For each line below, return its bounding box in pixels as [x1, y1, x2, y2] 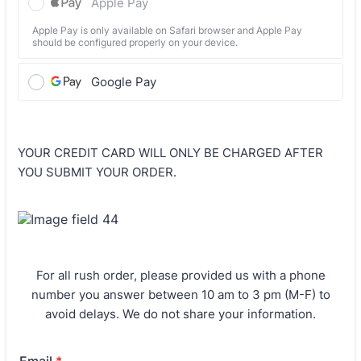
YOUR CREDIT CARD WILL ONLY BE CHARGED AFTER [18, 144, 323, 160]
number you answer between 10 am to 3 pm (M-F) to [31, 286, 330, 302]
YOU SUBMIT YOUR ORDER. [18, 164, 176, 180]
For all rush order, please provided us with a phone [35, 267, 326, 283]
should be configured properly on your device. [32, 35, 238, 48]
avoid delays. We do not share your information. [45, 305, 316, 322]
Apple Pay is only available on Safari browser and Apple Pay [32, 23, 302, 36]
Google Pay [91, 73, 156, 89]
